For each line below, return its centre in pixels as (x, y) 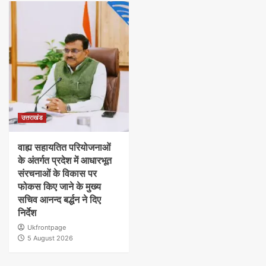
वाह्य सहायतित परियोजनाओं (64, 148)
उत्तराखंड (32, 118)
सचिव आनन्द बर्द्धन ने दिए (59, 200)
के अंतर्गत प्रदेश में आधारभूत (65, 161)
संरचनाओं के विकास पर (57, 174)
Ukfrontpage (47, 228)
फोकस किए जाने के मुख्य (59, 187)
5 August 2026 (50, 238)
